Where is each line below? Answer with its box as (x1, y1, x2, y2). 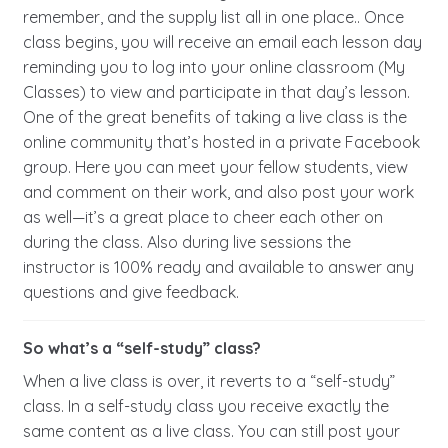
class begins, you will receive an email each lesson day (22, 32, 422, 53)
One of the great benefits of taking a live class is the (22, 107, 407, 128)
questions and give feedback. (22, 282, 239, 303)
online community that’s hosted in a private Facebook (22, 132, 420, 153)
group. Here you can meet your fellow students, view (22, 157, 408, 178)
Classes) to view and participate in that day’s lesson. (22, 82, 410, 103)
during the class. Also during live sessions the (22, 232, 351, 253)
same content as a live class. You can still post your (22, 421, 400, 442)
